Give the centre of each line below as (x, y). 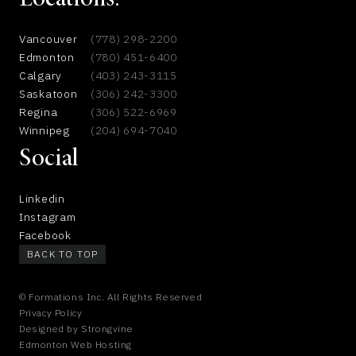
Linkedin (42, 199)
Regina (39, 112)
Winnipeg (44, 130)
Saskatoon (48, 94)
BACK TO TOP (63, 254)
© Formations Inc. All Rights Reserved (111, 297)
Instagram (48, 217)
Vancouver (48, 39)
